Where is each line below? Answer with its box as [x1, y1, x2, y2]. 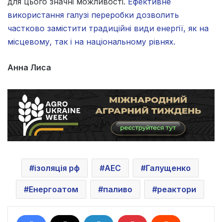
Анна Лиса [7, 62, 51, 72]
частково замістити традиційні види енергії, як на [7, 23, 209, 33]
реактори [157, 184, 196, 194]
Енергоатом [28, 184, 78, 194]
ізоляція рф [34, 163, 80, 173]
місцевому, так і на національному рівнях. [7, 36, 175, 47]
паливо [103, 184, 132, 194]
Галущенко [145, 163, 191, 173]
